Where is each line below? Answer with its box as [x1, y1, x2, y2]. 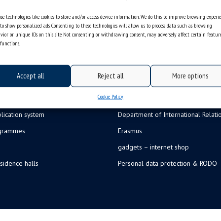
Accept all [17, 71, 44, 80]
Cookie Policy [97, 92, 123, 100]
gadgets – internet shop [118, 142, 189, 151]
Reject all [97, 71, 123, 80]
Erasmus [118, 126, 142, 135]
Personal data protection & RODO [118, 158, 217, 168]
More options [172, 71, 209, 80]
